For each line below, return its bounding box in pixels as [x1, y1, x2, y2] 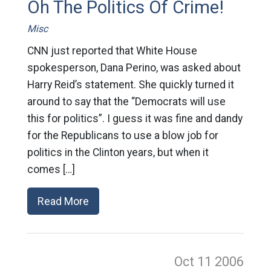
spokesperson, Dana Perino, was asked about [27, 62, 241, 74]
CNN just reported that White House [27, 45, 197, 57]
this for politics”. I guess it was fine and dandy [27, 113, 243, 125]
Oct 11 [174, 254, 215, 270]
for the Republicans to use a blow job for [27, 129, 218, 142]
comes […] [27, 163, 75, 176]
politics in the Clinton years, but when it [27, 146, 209, 159]
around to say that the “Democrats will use [27, 96, 226, 108]
